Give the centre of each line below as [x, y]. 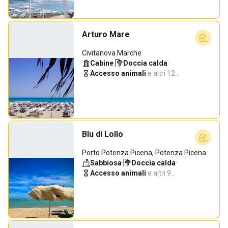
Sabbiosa [106, 163]
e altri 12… [164, 73]
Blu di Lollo [103, 134]
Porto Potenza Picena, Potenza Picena [144, 153]
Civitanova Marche [112, 53]
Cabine [102, 63]
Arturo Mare [106, 34]
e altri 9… [162, 173]
